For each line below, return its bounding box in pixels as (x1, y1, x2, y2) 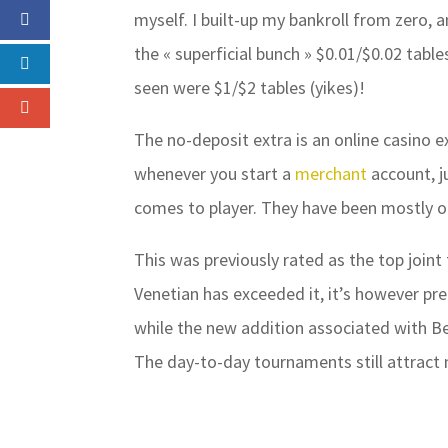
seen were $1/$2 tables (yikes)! (134, 76, 366, 99)
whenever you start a (134, 162, 296, 185)
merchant (295, 162, 368, 185)
